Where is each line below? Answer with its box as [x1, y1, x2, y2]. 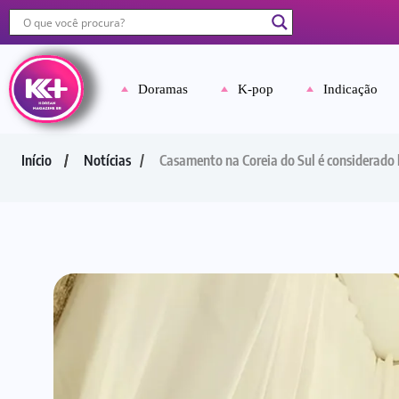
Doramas [138, 82, 189, 96]
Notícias [84, 151, 131, 169]
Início [21, 151, 52, 169]
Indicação [323, 82, 379, 96]
